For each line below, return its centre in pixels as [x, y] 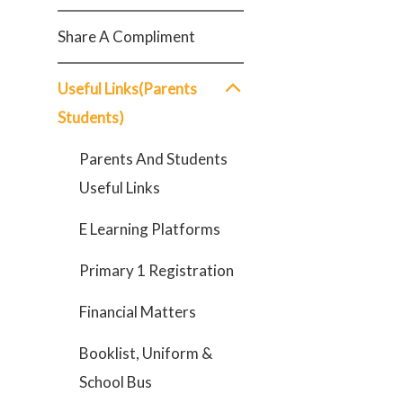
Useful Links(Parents [127, 89]
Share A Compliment [126, 36]
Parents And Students [153, 159]
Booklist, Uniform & [146, 353]
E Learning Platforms [150, 229]
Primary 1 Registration [157, 270]
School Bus [116, 382]
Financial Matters [138, 312]
